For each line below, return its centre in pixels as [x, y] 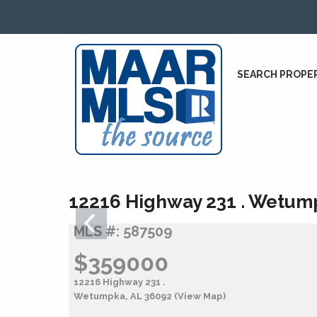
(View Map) [200, 296]
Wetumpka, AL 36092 [123, 296]
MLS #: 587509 [122, 231]
